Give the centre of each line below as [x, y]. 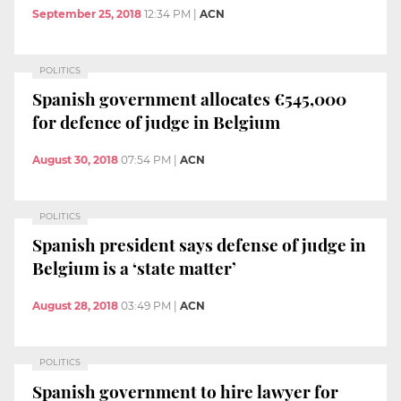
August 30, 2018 [75, 159]
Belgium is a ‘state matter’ [134, 268]
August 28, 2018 [75, 306]
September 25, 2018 [87, 13]
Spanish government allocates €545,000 [189, 99]
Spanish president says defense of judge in [199, 245]
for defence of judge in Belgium [156, 122]
